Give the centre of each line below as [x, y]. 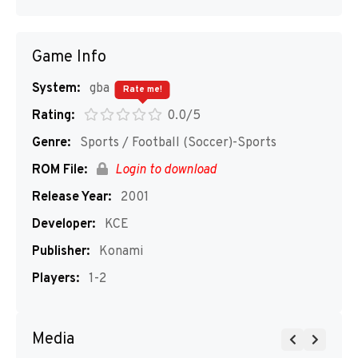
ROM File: [60, 170]
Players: [56, 279]
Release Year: [72, 197]
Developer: [64, 225]
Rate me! [142, 89]
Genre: [51, 143]
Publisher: [61, 252]
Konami [119, 252]
